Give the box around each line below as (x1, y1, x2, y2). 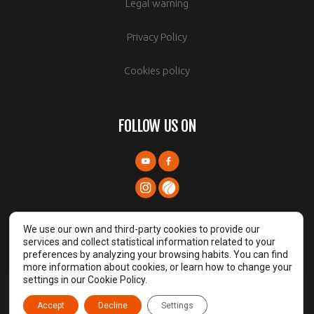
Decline (98, 301, 128, 310)
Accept (37, 301, 64, 310)
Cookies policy (124, 64, 190, 76)
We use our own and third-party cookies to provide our (23, 224, 260, 235)
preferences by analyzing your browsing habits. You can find (23, 249, 288, 260)
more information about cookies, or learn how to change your (23, 261, 292, 273)
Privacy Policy (127, 31, 187, 43)
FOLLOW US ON (117, 116, 197, 135)
